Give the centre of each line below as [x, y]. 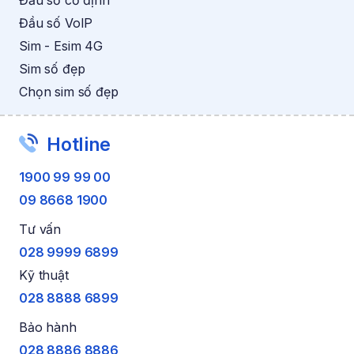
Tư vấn [40, 230]
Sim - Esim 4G [61, 45]
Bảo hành [48, 328]
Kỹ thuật [44, 275]
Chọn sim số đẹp [69, 91]
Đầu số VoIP [56, 23]
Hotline [77, 145]
